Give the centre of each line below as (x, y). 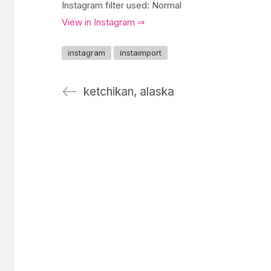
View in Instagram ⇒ (103, 22)
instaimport (141, 52)
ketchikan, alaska (129, 91)
